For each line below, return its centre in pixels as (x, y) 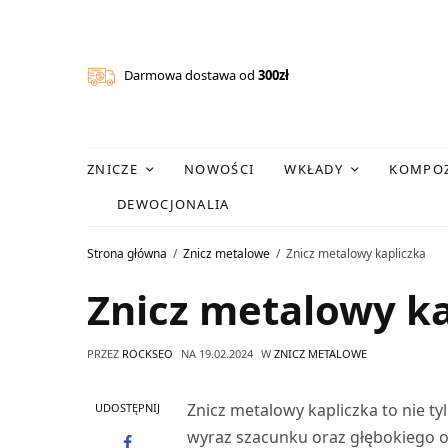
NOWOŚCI (219, 168)
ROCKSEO (147, 353)
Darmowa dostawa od (187, 75)
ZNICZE (112, 168)
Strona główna (127, 254)
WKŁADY (314, 168)
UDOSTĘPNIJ (127, 407)
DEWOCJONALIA (173, 203)
